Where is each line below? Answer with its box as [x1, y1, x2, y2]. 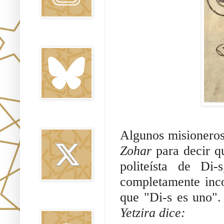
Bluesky [40, 35, 61, 41]
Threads [40, 198, 61, 204]
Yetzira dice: [120, 205, 185, 220]
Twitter [40, 116, 58, 123]
